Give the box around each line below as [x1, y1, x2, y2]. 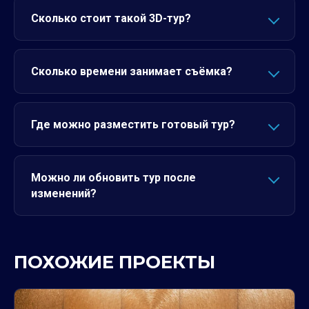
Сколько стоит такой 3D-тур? [31, 11, 191, 25]
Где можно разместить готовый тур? [31, 117, 235, 131]
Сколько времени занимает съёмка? [31, 64, 232, 78]
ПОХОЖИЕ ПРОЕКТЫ [14, 250, 215, 273]
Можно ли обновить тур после [31, 170, 196, 184]
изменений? [31, 186, 97, 200]
